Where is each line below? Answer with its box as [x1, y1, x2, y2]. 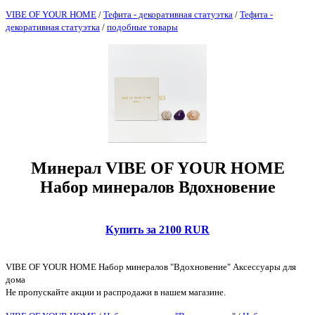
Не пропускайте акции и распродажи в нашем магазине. [6, 287, 226, 298]
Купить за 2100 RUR [105, 224, 210, 236]
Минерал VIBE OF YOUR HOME [30, 159, 285, 178]
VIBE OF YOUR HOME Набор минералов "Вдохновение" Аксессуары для [6, 262, 296, 273]
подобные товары [107, 21, 178, 32]
